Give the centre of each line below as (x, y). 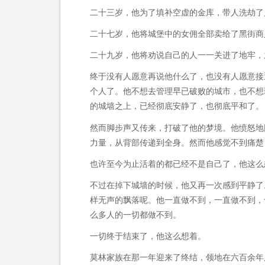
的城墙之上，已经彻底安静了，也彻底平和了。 (177, 106)
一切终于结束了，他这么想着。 (148, 236)
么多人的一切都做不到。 (135, 215)
